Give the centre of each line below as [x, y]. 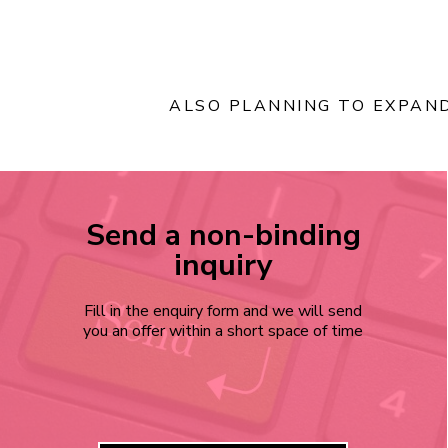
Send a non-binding [223, 235]
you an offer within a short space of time [223, 331]
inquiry [223, 265]
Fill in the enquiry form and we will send [223, 311]
